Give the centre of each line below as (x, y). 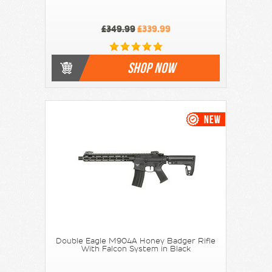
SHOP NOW (151, 68)
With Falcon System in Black (136, 249)
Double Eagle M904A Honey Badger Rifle (136, 241)
